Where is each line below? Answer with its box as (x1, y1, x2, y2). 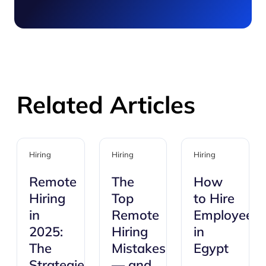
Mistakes (111, 240, 166, 256)
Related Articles (17, 90, 195, 119)
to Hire (194, 190, 235, 207)
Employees (194, 207, 260, 223)
